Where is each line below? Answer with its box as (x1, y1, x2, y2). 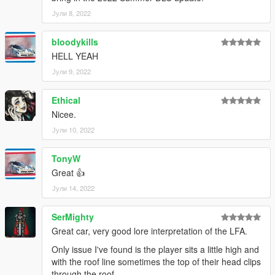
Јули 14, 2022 (52, 183, 95, 193)
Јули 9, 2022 (52, 66, 91, 77)
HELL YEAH (52, 50, 98, 63)
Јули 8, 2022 (52, 8, 91, 18)
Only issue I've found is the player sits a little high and (52, 243, 259, 256)
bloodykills (52, 36, 98, 48)
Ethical (52, 94, 80, 107)
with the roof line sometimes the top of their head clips (52, 255, 261, 268)
